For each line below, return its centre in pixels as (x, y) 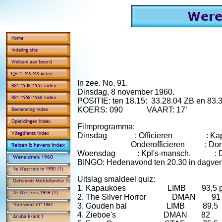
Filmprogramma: (106, 127)
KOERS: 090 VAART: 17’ (132, 110)
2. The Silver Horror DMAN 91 (149, 197)
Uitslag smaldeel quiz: (116, 179)
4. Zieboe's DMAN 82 (144, 215)
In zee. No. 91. (103, 83)
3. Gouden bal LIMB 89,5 (148, 206)
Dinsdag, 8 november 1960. (126, 92)
